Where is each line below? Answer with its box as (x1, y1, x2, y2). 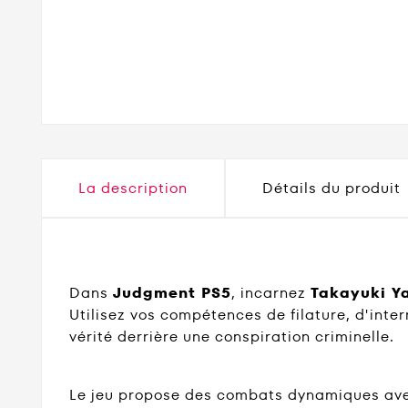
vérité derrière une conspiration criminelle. (69, 325, 394, 347)
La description (78, 178, 188, 199)
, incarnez (231, 281, 311, 303)
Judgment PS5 (113, 281, 231, 303)
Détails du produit (262, 178, 401, 199)
